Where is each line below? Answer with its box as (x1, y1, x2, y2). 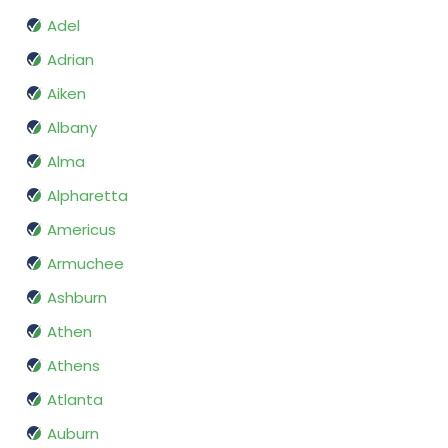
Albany (47, 117, 97, 139)
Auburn (47, 423, 99, 445)
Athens (47, 355, 100, 377)
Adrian (47, 49, 94, 71)
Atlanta (47, 389, 103, 411)
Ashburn (47, 287, 107, 309)
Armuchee (47, 253, 124, 275)
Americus (47, 219, 116, 241)
